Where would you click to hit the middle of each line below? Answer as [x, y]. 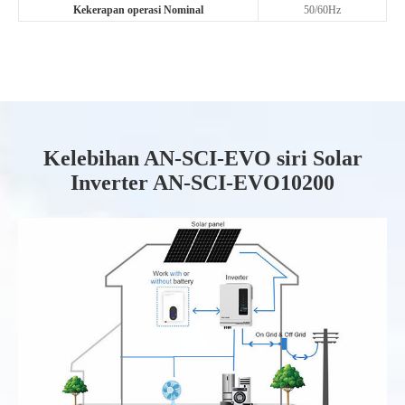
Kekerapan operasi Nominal [138, 10]
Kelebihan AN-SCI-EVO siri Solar [202, 158]
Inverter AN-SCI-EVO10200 [202, 183]
